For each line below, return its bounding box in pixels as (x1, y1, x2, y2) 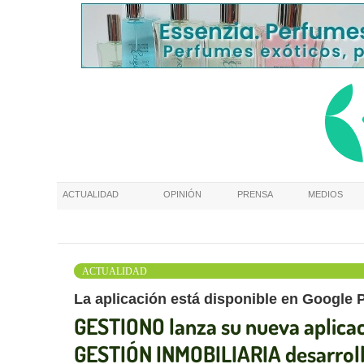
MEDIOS (308, 189, 343, 199)
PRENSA (237, 189, 273, 199)
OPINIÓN (163, 189, 201, 199)
